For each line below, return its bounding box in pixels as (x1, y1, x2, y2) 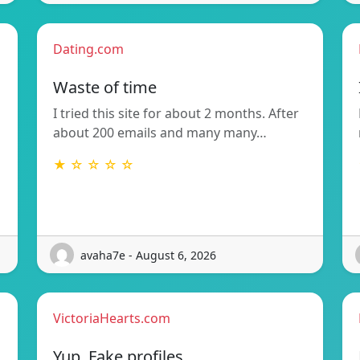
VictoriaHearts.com (53, 309, 170, 328)
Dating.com (53, 40, 124, 59)
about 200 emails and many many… (53, 124, 267, 142)
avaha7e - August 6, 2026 (80, 247, 216, 263)
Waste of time (53, 76, 157, 99)
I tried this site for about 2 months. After (53, 104, 299, 123)
